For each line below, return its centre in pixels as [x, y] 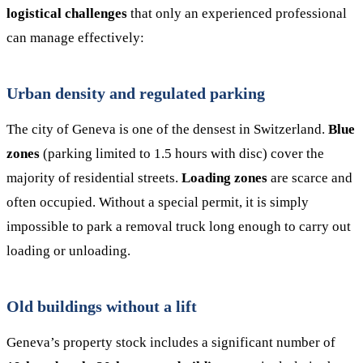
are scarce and [310, 178]
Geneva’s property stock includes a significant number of [171, 342]
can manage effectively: [75, 38]
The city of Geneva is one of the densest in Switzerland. [167, 129]
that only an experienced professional [237, 13]
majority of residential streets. [94, 178]
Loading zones [224, 178]
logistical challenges [67, 13]
